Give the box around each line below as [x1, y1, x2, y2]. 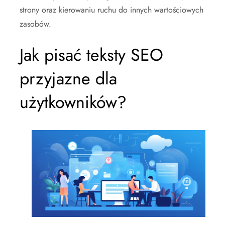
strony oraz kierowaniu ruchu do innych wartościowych [20, 4, 203, 16]
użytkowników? [20, 90, 127, 115]
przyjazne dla [20, 66, 117, 91]
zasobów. [20, 18, 51, 30]
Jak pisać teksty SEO [20, 43, 163, 67]
